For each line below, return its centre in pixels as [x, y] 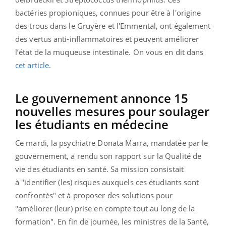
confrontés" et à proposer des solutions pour [94, 195]
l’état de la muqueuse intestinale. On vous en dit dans [109, 52]
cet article [32, 65]
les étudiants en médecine [92, 124]
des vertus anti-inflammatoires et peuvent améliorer [107, 39]
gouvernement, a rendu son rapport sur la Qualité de [108, 156]
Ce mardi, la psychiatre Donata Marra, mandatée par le [112, 143]
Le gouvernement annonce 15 [102, 98]
